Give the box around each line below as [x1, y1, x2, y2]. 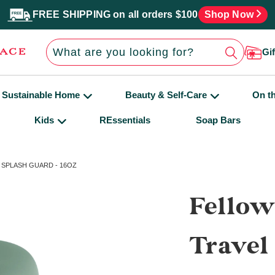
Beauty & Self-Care [125, 90, 207, 100]
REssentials [99, 115, 150, 125]
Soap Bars [196, 115, 241, 125]
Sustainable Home [2, 90, 80, 100]
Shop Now [204, 9, 257, 20]
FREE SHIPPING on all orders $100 [32, 9, 198, 20]
